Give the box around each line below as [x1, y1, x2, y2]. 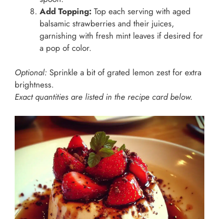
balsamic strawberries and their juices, [40, 17, 174, 29]
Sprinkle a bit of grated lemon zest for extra [47, 66, 201, 79]
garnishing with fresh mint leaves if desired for [40, 29, 203, 42]
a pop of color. [40, 42, 91, 54]
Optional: [15, 66, 47, 79]
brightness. [15, 79, 54, 91]
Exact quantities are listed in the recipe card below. [15, 91, 193, 103]
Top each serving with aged [91, 5, 191, 17]
